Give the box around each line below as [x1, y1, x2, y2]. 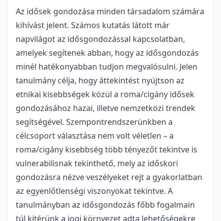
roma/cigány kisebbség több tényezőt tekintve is [16, 144, 197, 155]
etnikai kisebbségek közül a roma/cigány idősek [16, 89, 194, 100]
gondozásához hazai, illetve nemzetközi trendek [16, 103, 195, 114]
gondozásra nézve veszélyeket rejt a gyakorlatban [16, 172, 202, 183]
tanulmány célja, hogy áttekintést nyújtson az [16, 75, 184, 86]
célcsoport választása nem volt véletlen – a [16, 130, 174, 142]
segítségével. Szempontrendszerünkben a [16, 116, 173, 128]
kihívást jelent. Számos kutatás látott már [16, 20, 170, 31]
